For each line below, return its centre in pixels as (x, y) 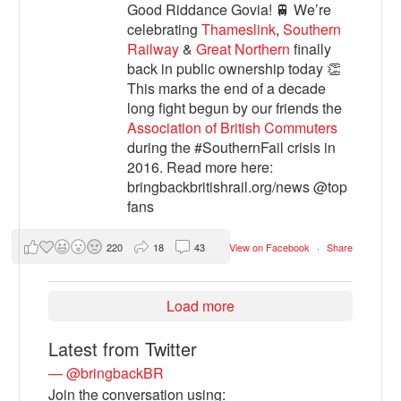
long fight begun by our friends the (235, 108)
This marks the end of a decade (227, 89)
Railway (154, 49)
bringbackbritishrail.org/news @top (238, 187)
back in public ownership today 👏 (235, 69)
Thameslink (239, 30)
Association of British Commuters (233, 128)
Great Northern (243, 49)
